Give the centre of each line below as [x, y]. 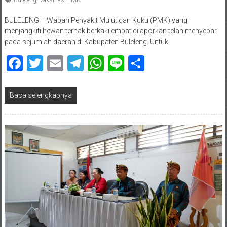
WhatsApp [141, 63]
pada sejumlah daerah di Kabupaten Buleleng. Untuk [86, 41]
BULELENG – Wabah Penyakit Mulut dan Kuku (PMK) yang [96, 20]
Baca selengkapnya [41, 95]
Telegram [117, 63]
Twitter [68, 63]
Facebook [56, 63]
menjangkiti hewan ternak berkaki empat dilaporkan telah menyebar [110, 31]
